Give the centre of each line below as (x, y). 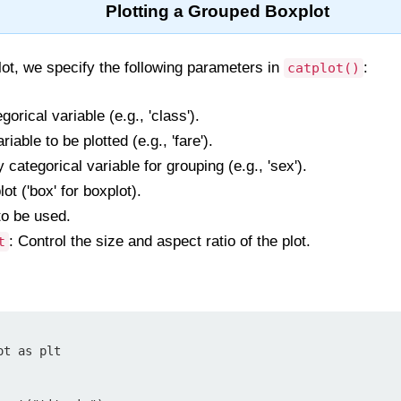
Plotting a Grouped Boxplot (217, 11)
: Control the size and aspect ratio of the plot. (160, 241)
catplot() (324, 68)
